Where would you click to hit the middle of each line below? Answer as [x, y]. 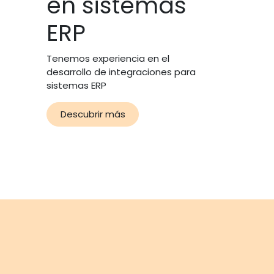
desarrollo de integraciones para [121, 72]
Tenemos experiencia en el [108, 58]
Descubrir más [93, 114]
